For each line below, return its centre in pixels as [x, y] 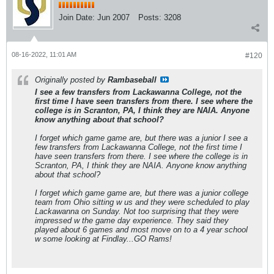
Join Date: [77, 17]
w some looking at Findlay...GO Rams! [103, 239]
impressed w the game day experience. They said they [132, 220]
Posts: [150, 17]
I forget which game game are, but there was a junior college [142, 193]
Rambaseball [132, 80]
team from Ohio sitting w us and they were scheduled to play [142, 202]
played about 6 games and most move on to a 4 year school [141, 229]
